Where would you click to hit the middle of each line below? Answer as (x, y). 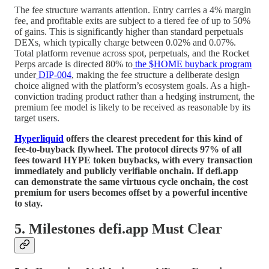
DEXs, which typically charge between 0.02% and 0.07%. (125, 42)
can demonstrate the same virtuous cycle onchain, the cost (131, 181)
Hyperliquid (39, 138)
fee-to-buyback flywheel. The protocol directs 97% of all (128, 149)
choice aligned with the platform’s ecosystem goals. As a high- (132, 85)
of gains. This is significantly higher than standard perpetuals (129, 31)
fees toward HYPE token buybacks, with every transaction (134, 160)
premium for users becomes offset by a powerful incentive (131, 192)
